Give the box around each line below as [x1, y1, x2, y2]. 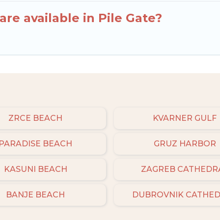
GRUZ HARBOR [153, 138, 216, 148]
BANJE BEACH [6, 190, 65, 199]
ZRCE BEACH [8, 113, 62, 123]
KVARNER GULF [153, 113, 217, 123]
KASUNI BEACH [3, 164, 67, 174]
